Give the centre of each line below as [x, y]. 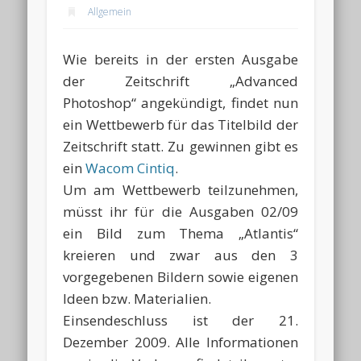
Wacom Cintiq [131, 168]
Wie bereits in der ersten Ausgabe [180, 59]
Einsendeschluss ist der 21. [180, 320]
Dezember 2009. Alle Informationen [180, 342]
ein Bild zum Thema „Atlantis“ [180, 233]
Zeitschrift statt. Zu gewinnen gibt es [180, 146]
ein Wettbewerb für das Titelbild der [180, 124]
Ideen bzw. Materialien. [137, 298]
